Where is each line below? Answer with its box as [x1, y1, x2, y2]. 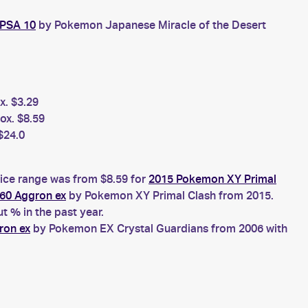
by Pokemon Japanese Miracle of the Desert [36, 19, 266, 32]
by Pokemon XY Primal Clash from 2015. [66, 189, 274, 202]
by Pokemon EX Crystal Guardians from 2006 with [30, 222, 287, 235]
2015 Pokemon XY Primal [148, 173, 276, 186]
